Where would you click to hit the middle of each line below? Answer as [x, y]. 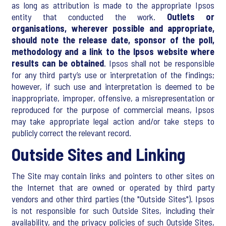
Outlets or [190, 17]
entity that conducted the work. [89, 17]
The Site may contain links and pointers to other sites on [113, 176]
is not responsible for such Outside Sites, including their [113, 210]
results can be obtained [58, 63]
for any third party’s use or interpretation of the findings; [113, 75]
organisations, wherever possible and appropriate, [113, 28]
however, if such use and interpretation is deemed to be [113, 86]
